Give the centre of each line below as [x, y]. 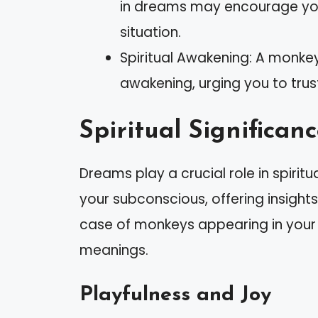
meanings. [114, 250]
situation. [150, 33]
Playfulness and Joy [175, 295]
